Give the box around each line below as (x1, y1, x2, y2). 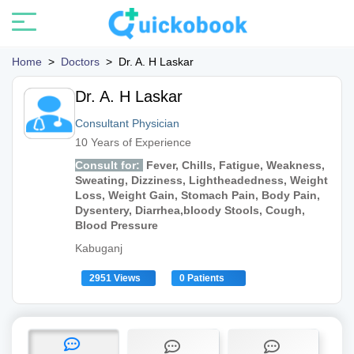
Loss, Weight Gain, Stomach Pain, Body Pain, (75, 189, 320, 201)
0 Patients (179, 273, 224, 284)
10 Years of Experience (75, 136, 191, 149)
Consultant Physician (75, 117, 179, 130)
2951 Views (89, 273, 141, 284)
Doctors (61, 55, 100, 68)
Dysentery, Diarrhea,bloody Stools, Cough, (75, 204, 305, 217)
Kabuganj (75, 242, 122, 254)
